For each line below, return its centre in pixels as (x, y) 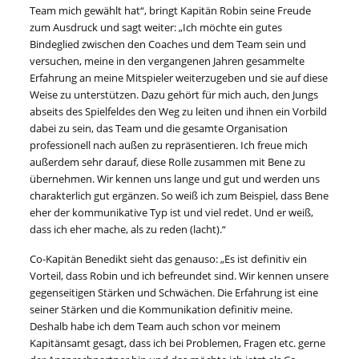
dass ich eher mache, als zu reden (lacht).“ (128, 230)
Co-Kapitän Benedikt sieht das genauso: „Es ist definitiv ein (169, 259)
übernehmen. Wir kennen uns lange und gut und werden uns (175, 179)
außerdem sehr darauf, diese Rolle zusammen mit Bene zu (168, 162)
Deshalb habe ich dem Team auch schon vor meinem (155, 327)
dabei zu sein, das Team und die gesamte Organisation (159, 129)
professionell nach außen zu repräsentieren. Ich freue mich (169, 145)
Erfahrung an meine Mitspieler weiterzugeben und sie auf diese (179, 78)
